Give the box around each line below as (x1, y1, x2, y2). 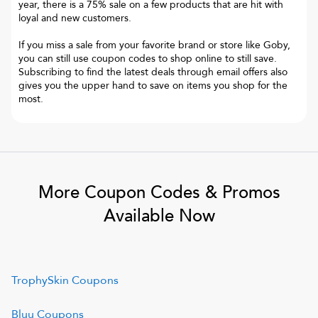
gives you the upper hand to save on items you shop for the (18, 78, 287, 92)
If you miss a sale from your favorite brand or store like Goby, (18, 38, 290, 52)
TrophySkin (11, 273, 69, 288)
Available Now (103, 204, 215, 228)
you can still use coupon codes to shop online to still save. (18, 51, 277, 65)
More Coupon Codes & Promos (38, 181, 280, 204)
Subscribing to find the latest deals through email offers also (18, 65, 287, 79)
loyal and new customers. (18, 11, 131, 25)
